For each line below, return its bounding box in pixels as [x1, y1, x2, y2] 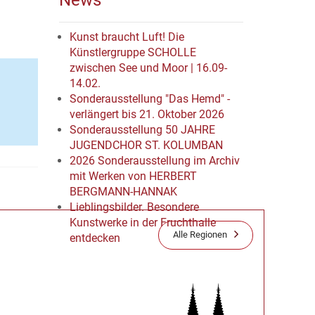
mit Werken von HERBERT [69, 169, 197, 183]
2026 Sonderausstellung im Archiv [69, 154, 240, 167]
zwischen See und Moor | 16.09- [69, 61, 227, 75]
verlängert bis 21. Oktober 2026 [69, 108, 224, 121]
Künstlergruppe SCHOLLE [69, 46, 196, 59]
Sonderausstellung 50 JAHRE [69, 123, 215, 136]
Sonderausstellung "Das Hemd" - [69, 92, 230, 105]
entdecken [69, 231, 120, 245]
